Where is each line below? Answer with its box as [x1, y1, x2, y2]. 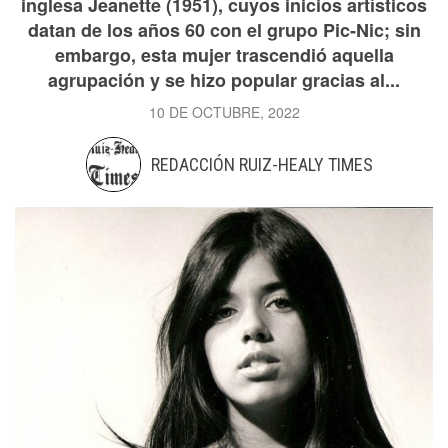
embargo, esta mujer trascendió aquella [54, 42, 394, 68]
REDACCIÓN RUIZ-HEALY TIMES [150, 154, 373, 175]
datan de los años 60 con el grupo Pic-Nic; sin [27, 17, 421, 43]
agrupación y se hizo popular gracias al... [48, 67, 400, 93]
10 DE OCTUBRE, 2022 [148, 102, 300, 122]
